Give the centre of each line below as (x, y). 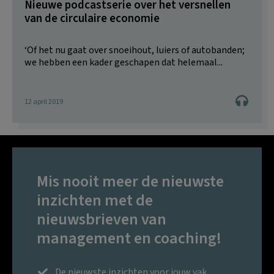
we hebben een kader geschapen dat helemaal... (124, 63)
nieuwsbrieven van (102, 220)
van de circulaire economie (92, 19)
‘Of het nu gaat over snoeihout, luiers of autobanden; (135, 50)
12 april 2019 (44, 102)
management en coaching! (129, 239)
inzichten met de (95, 201)
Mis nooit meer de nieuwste (130, 182)
